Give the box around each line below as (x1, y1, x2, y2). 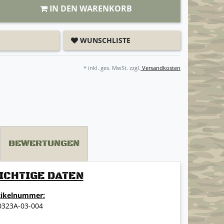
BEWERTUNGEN (8, 138, 79, 149)
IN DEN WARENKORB (49, 2, 132, 14)
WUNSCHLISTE (80, 35, 130, 45)
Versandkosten (140, 63, 180, 71)
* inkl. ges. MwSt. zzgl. (83, 63, 140, 71)
